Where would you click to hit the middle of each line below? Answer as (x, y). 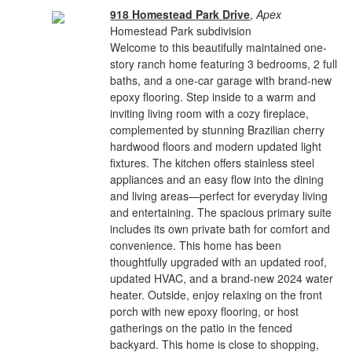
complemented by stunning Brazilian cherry (218, 130)
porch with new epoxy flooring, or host (205, 311)
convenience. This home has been (196, 245)
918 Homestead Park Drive (180, 14)
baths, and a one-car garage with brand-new (221, 80)
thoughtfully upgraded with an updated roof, (219, 262)
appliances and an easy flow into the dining (217, 179)
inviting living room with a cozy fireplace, (210, 113)
